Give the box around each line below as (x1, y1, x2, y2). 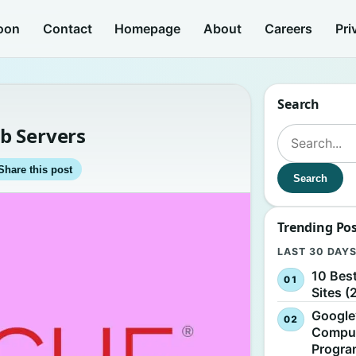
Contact (42, 20, 92, 37)
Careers (264, 20, 312, 37)
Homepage (114, 20, 181, 37)
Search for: (277, 125, 342, 141)
